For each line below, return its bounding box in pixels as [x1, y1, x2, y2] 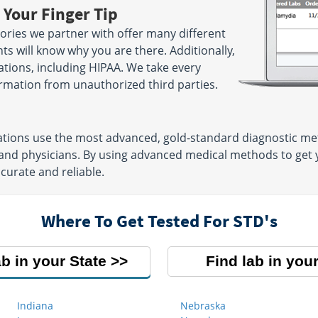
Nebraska [180, 299, 226, 312]
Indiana [17, 299, 53, 312]
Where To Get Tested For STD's [40, 209, 278, 232]
